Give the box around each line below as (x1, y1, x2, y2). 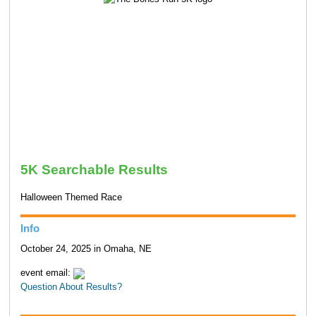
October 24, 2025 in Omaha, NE (20, 243, 152, 254)
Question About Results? (20, 282, 122, 293)
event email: (20, 268, 73, 279)
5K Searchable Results (20, 162, 168, 177)
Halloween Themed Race (20, 193, 122, 203)
